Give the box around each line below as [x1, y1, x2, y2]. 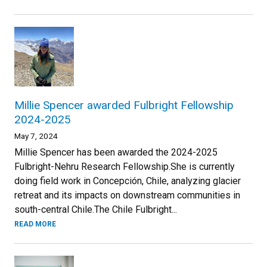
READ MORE [14, 220, 56, 228]
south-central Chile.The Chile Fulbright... [14, 204, 177, 215]
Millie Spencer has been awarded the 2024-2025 [14, 147, 218, 158]
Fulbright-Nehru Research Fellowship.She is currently [14, 161, 235, 172]
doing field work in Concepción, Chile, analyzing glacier [14, 175, 241, 187]
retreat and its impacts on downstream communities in [14, 190, 240, 201]
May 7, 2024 [14, 131, 58, 141]
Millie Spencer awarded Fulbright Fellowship [14, 98, 234, 112]
